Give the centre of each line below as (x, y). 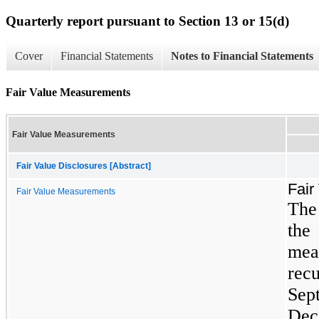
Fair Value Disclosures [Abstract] (84, 166)
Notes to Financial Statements (242, 56)
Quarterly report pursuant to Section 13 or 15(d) (147, 21)
